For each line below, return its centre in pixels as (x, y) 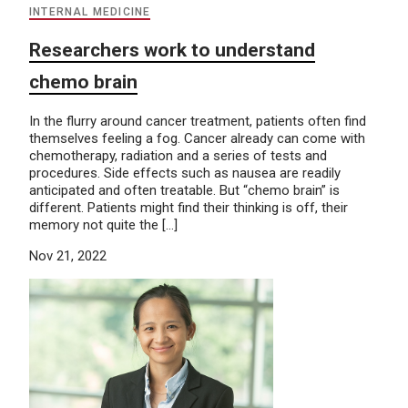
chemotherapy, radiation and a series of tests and (178, 156)
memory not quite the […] (103, 225)
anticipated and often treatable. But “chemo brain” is (184, 191)
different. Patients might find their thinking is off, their (189, 208)
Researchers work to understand (172, 51)
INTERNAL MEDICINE (90, 12)
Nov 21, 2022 (68, 256)
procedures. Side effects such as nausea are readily (185, 173)
